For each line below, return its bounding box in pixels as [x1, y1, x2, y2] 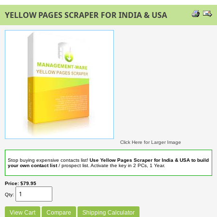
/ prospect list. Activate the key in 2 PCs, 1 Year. [57, 163, 168, 168]
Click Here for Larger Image [120, 139, 181, 145]
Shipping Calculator [82, 209, 135, 216]
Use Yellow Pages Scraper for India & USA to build [90, 157, 209, 163]
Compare [46, 209, 71, 216]
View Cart [10, 209, 35, 216]
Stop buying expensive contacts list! [8, 157, 90, 163]
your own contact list [8, 163, 57, 168]
